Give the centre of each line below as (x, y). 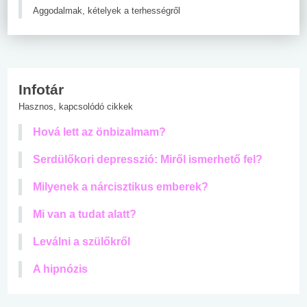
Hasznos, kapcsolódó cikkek (76, 106)
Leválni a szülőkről (82, 241)
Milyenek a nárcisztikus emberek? (121, 186)
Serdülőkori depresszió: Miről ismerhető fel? (148, 159)
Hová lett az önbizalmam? (99, 132)
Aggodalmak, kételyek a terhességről (107, 10)
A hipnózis (60, 269)
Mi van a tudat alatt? (85, 214)
